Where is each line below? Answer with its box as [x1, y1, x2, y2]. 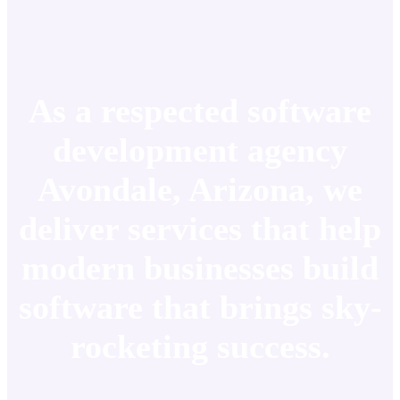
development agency [53, 130, 347, 169]
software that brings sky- [18, 287, 382, 326]
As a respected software [29, 91, 371, 129]
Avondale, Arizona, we [37, 170, 362, 208]
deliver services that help [19, 209, 381, 247]
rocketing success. [70, 327, 330, 365]
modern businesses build [21, 248, 379, 287]
